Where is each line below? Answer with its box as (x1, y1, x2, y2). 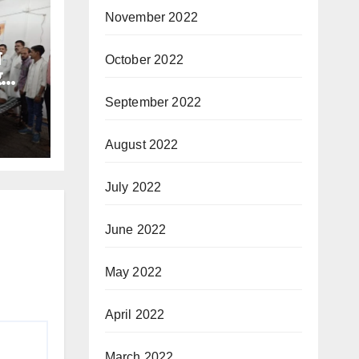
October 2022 (104, 53, 184, 67)
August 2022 (104, 138, 179, 151)
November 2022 (104, 10, 199, 24)
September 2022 (104, 95, 202, 109)
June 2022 (104, 223, 167, 236)
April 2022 (104, 308, 165, 321)
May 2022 (104, 265, 163, 279)
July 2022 (104, 180, 162, 194)
